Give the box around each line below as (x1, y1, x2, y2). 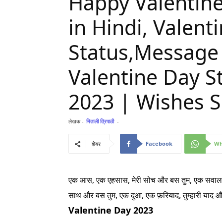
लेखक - (68, 117, 84, 125)
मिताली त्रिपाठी (86, 117, 114, 125)
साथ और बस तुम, (68, 190, 119, 201)
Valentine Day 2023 (68, 204, 153, 216)
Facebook (146, 140, 172, 147)
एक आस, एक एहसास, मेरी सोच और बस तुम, (68, 174, 194, 185)
